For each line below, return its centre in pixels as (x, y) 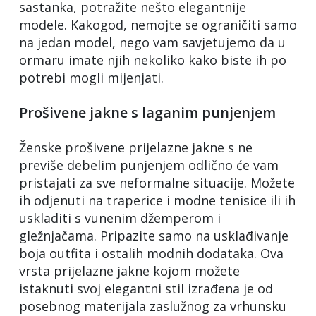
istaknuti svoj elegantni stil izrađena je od (146, 288)
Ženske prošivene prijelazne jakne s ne (136, 147)
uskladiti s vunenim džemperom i (120, 218)
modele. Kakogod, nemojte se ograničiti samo (158, 24)
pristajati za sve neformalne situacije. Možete (157, 182)
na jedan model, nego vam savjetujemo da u (152, 42)
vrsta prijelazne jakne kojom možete (129, 271)
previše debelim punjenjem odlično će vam (149, 165)
